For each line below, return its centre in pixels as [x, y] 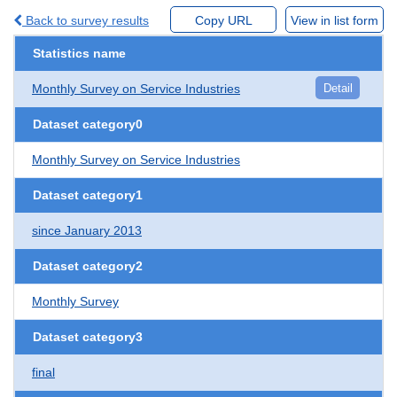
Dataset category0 [88, 124]
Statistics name [79, 53]
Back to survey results [86, 20]
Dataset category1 [88, 195]
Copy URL [223, 20]
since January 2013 [87, 230]
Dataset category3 [88, 336]
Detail [338, 88]
